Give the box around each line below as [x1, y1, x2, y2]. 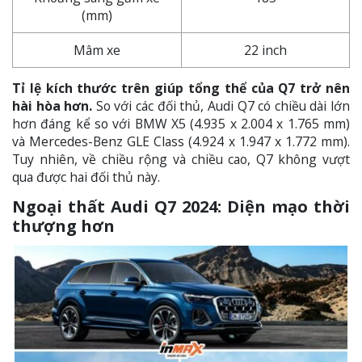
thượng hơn [12, 214, 115, 237]
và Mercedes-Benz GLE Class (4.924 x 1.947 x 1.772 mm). [12, 132, 350, 150]
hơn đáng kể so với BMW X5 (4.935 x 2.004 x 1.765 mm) [12, 114, 350, 133]
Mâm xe [74, 40, 120, 59]
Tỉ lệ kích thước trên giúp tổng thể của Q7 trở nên [12, 78, 350, 97]
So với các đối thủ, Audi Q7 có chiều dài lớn [95, 96, 351, 115]
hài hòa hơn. [12, 96, 96, 115]
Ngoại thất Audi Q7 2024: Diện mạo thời [12, 195, 350, 217]
